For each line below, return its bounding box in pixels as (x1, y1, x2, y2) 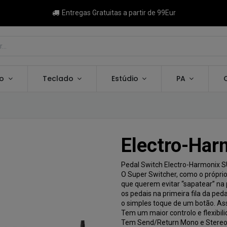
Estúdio (111, 73, 138, 84)
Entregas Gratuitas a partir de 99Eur (60, 9, 176, 17)
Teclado (42, 73, 73, 84)
